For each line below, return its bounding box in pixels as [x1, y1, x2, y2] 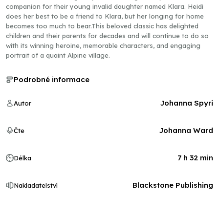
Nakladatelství [14, 181, 58, 189]
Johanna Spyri [160, 98, 213, 108]
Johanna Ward [159, 126, 213, 135]
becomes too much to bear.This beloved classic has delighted [6, 22, 198, 30]
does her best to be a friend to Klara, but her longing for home [6, 12, 204, 20]
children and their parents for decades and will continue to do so [6, 32, 209, 40]
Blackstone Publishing [132, 180, 213, 190]
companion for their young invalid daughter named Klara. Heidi [6, 2, 203, 10]
